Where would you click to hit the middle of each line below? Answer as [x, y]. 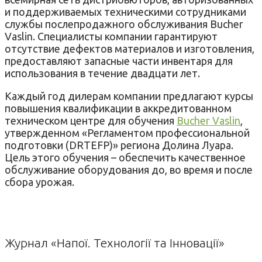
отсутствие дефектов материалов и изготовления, [130, 48]
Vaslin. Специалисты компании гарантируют [111, 36]
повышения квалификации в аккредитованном [118, 108]
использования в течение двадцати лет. [102, 73]
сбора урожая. [39, 182]
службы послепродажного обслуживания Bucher [124, 24]
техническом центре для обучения [91, 120]
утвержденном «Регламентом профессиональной [127, 132]
